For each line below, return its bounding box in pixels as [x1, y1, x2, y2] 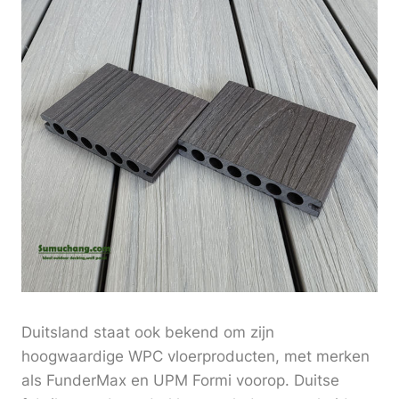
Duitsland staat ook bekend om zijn [21, 323, 274, 342]
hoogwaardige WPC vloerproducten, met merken [21, 347, 370, 366]
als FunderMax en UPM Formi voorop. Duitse [21, 371, 339, 390]
